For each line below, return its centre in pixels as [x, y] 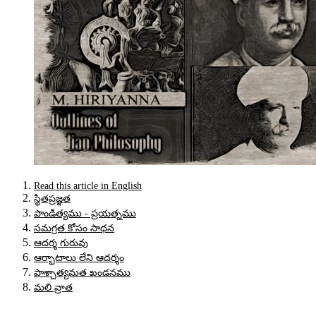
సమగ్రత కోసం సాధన [74, 228]
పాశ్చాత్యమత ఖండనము [82, 272]
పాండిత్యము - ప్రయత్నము [85, 213]
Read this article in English [88, 186]
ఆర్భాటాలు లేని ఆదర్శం [79, 257]
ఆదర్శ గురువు [61, 243]
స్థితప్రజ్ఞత [52, 198]
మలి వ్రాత [53, 287]
